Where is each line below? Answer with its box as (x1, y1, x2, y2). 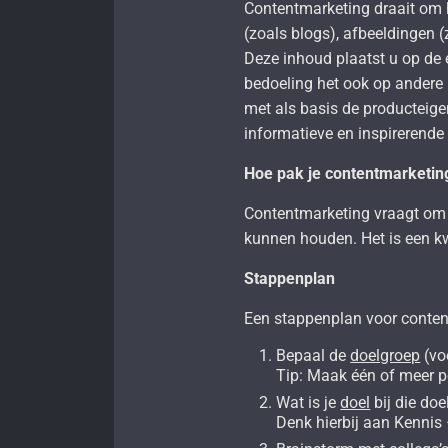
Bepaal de (276, 346, 351, 366)
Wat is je (276, 393, 341, 413)
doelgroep (350, 346, 421, 366)
